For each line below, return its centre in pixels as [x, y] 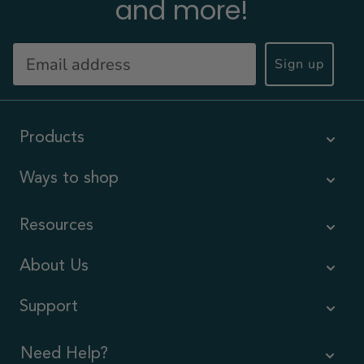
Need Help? [64, 354]
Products [52, 138]
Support [49, 307]
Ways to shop [69, 179]
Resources [56, 226]
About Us [54, 266]
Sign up [299, 64]
